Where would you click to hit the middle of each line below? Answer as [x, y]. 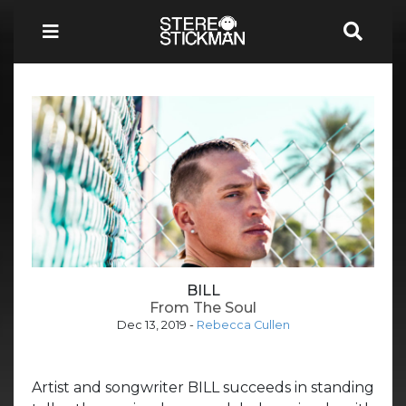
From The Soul [203, 307]
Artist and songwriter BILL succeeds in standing [203, 387]
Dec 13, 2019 [151, 324]
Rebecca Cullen [243, 324]
